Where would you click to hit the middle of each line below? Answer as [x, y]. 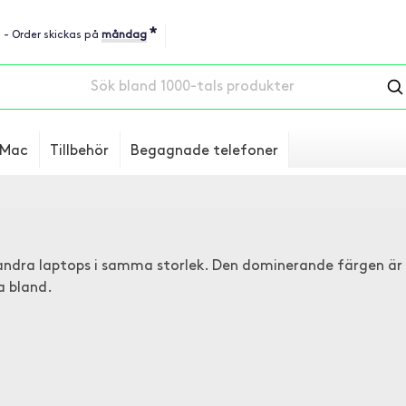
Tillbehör [79, 151]
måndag [124, 35]
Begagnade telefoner [204, 151]
